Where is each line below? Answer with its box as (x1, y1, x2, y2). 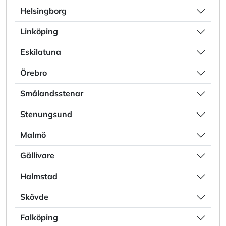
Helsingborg (20, 6, 67, 16)
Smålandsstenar (20, 88, 83, 99)
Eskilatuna (20, 47, 61, 58)
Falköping (20, 212, 58, 223)
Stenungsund (20, 109, 72, 120)
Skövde (20, 192, 48, 202)
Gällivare (20, 150, 54, 161)
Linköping (20, 26, 58, 37)
